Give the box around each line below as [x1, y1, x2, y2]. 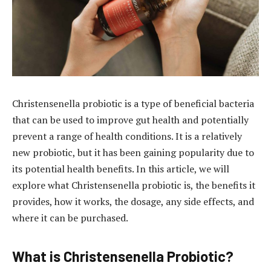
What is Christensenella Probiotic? [12, 247, 233, 266]
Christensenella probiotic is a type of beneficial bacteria [12, 96, 254, 110]
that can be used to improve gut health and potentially [12, 113, 249, 126]
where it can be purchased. [12, 211, 128, 224]
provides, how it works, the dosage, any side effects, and [12, 194, 254, 208]
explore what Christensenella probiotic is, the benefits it [12, 178, 255, 192]
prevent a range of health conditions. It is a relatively [12, 129, 242, 143]
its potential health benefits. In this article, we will [12, 162, 229, 175]
